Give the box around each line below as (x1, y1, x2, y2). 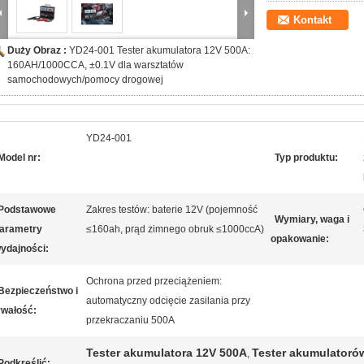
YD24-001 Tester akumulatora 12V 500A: (69, 45, 250, 56)
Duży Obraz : (7, 45, 69, 56)
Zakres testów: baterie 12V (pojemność (86, 204, 258, 215)
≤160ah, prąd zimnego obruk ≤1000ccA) (86, 223, 264, 235)
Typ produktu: (275, 152, 338, 163)
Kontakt (293, 14, 331, 26)
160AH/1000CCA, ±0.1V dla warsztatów (7, 59, 184, 71)
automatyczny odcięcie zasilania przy (86, 295, 250, 306)
